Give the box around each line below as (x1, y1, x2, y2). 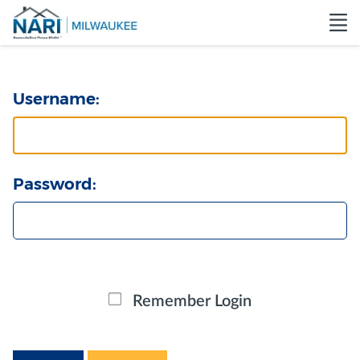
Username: (13, 89, 100, 108)
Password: (13, 174, 96, 194)
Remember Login (133, 292, 252, 309)
